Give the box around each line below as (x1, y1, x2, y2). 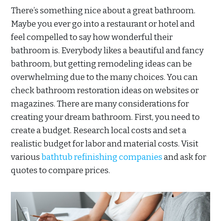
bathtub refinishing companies (41, 151, 162, 162)
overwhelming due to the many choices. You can (11, 72, 198, 82)
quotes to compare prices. (11, 165, 110, 176)
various (11, 151, 41, 162)
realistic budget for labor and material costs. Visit (11, 138, 198, 149)
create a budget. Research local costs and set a (11, 125, 186, 136)
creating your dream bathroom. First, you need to (11, 111, 200, 122)
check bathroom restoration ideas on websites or (11, 85, 199, 96)
